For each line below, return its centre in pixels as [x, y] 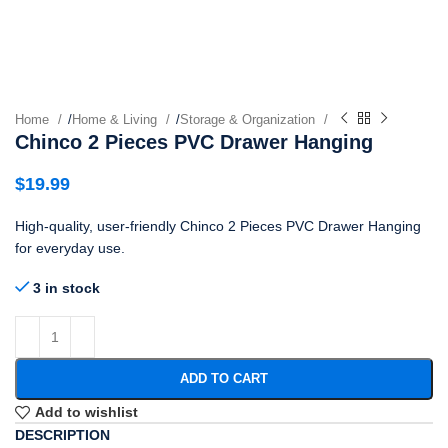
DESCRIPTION [62, 434]
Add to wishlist [86, 412]
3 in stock [67, 287]
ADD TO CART [224, 378]
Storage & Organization [249, 119]
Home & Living [116, 119]
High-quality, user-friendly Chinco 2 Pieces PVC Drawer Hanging [218, 225]
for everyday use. [70, 247]
